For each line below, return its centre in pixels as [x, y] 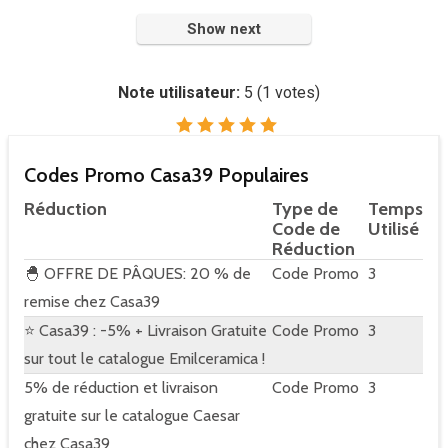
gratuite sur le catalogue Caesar [132, 415]
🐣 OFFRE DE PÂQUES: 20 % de [137, 273]
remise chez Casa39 [92, 301]
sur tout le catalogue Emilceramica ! [144, 358]
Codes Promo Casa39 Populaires [166, 175]
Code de [306, 229]
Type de [305, 209]
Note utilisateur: [181, 92]
